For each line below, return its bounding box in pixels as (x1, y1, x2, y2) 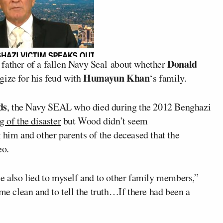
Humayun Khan (83, 71, 150, 85)
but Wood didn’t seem (61, 114, 148, 127)
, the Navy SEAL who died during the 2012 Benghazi (6, 100, 211, 113)
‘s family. (149, 71, 187, 85)
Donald (167, 57, 197, 71)
